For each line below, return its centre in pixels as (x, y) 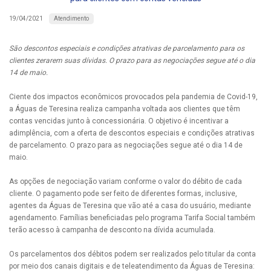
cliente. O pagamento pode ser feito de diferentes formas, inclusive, (123, 193)
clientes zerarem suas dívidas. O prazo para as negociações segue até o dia (132, 60)
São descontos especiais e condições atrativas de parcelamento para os (127, 48)
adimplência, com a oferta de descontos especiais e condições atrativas (132, 133)
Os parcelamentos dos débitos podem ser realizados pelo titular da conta (132, 254)
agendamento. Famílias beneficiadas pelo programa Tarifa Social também (132, 217)
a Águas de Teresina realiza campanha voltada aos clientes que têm (125, 109)
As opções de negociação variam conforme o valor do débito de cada (126, 181)
